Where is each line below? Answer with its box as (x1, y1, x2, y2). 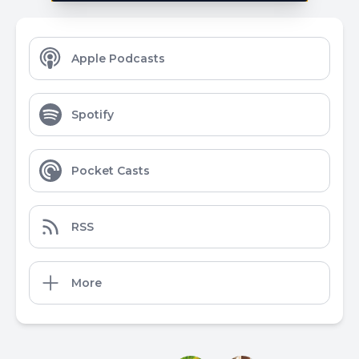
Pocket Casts (71, 163, 150, 178)
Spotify (71, 107, 114, 122)
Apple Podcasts (71, 51, 165, 66)
